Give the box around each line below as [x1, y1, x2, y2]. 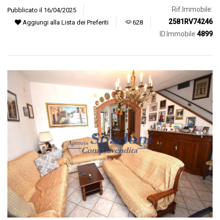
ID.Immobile [160, 30, 197, 38]
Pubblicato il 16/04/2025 [7, 6, 76, 14]
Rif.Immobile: [172, 5, 213, 13]
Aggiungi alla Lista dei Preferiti [21, 18, 109, 26]
